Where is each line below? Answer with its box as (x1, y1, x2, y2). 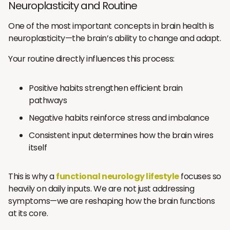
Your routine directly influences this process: (8, 52, 175, 65)
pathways (29, 94, 67, 106)
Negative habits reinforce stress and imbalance (29, 111, 209, 124)
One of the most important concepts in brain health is (8, 20, 214, 32)
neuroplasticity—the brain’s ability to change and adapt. (8, 32, 221, 44)
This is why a (8, 170, 56, 182)
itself (29, 141, 47, 154)
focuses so (179, 170, 221, 182)
